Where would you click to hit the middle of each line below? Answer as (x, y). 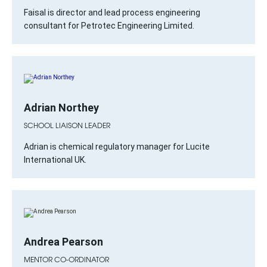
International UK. (55, 160)
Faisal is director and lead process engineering (112, 13)
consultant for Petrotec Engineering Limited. (109, 26)
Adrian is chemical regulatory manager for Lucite (117, 147)
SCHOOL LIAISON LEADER (67, 125)
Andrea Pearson (63, 242)
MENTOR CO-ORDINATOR (66, 259)
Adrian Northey (61, 108)
